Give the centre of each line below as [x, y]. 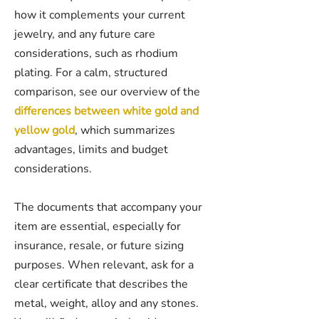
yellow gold [45, 130]
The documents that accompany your [108, 207]
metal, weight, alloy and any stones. [106, 303]
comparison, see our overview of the [107, 92]
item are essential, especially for [98, 226]
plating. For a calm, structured [91, 73]
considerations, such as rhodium [96, 53]
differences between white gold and [106, 111]
